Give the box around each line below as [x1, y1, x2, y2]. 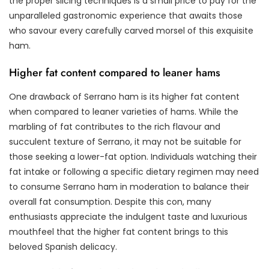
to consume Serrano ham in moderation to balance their [9, 180, 249, 193]
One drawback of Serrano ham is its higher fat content [9, 90, 240, 103]
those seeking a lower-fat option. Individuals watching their [9, 150, 257, 163]
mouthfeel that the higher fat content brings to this [9, 225, 228, 238]
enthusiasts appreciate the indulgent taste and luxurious [9, 210, 247, 223]
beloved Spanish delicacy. [9, 240, 117, 253]
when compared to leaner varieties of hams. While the [9, 105, 238, 118]
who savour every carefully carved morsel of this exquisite [9, 24, 253, 37]
